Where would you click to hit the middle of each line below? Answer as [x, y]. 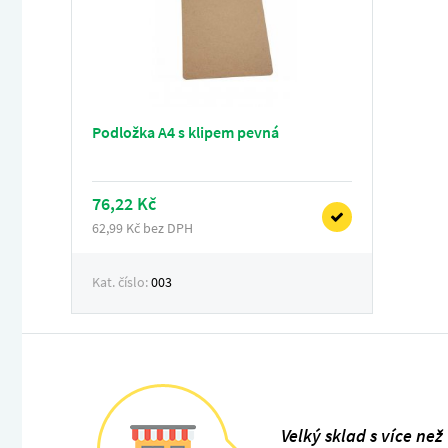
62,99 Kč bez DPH [142, 228]
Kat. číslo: [121, 282]
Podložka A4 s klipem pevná [185, 132]
